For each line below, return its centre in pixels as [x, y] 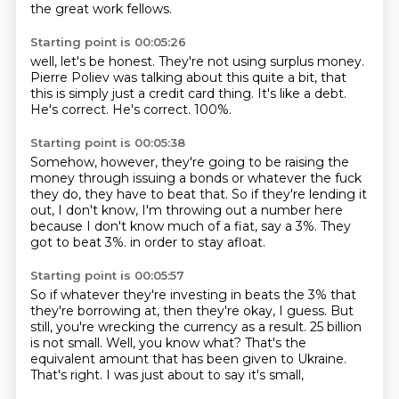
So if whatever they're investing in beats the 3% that [193, 295]
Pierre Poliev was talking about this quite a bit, [175, 77]
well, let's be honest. [94, 61]
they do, [57, 194]
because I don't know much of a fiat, [145, 226]
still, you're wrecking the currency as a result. [170, 327]
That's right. [68, 375]
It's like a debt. [301, 94]
